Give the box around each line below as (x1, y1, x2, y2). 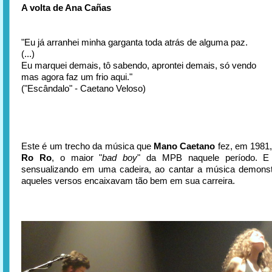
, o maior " (51, 152, 103, 163)
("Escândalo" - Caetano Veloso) (21, 83, 146, 93)
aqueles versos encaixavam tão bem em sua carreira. (21, 175, 235, 186)
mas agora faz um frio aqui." (21, 72, 132, 82)
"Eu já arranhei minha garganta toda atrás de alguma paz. (21, 37, 248, 47)
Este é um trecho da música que (21, 141, 154, 151)
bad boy (102, 152, 138, 163)
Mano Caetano (154, 141, 216, 151)
